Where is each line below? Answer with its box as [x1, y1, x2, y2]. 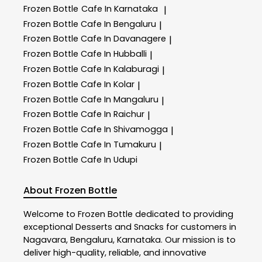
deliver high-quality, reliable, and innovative [23, 247, 206, 259]
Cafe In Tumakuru [81, 139, 156, 151]
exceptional [23, 221, 75, 233]
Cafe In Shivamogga [81, 123, 168, 136]
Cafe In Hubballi [81, 48, 147, 60]
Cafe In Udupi [81, 153, 137, 166]
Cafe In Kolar [81, 78, 135, 90]
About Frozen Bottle [23, 183, 117, 197]
